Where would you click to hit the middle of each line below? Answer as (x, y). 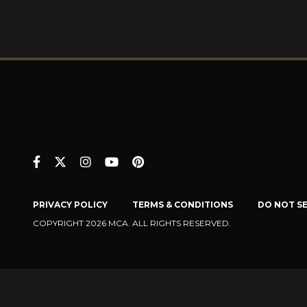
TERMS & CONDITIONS (183, 205)
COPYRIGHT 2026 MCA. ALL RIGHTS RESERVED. (132, 223)
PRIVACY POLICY (70, 205)
